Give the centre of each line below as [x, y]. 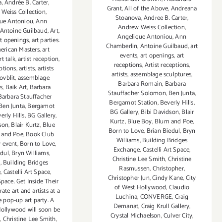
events [129, 56]
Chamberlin [122, 47]
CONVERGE [156, 197]
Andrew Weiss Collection [151, 28]
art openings [157, 56]
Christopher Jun [129, 178]
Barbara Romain [140, 84]
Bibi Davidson [160, 112]
